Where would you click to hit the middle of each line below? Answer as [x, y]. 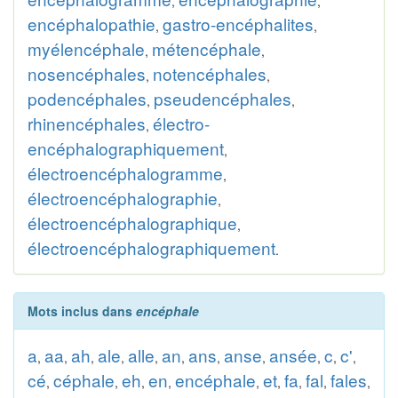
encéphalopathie [92, 24]
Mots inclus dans [82, 311]
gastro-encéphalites [238, 24]
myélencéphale [86, 48]
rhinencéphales [87, 123]
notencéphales [210, 73]
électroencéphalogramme [125, 173]
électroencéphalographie [123, 198]
